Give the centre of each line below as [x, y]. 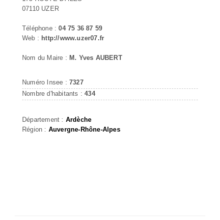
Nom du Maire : [46, 57]
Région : [35, 129]
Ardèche [79, 119]
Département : [44, 119]
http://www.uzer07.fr [73, 38]
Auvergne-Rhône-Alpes [84, 129]
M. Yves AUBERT [96, 57]
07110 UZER [41, 8]
